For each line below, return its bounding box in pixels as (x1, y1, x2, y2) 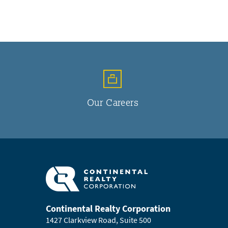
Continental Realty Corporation (45, 202, 170, 215)
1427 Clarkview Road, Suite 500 (45, 214, 151, 225)
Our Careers (87, 96, 138, 108)
